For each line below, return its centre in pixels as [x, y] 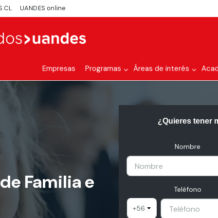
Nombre [188, 146]
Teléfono [188, 189]
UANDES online [43, 8]
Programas [103, 68]
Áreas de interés [161, 68]
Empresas [59, 68]
